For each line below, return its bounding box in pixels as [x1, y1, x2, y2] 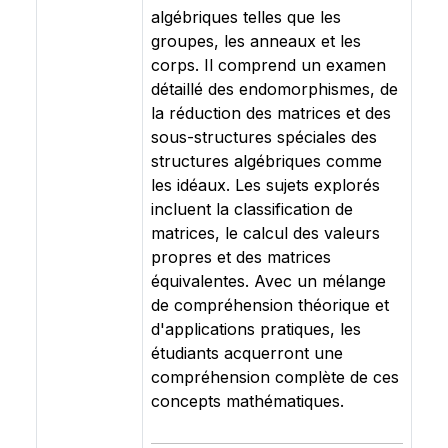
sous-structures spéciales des [151, 127, 377, 147]
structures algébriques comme [151, 151, 382, 171]
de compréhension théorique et [151, 295, 389, 315]
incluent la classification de [151, 199, 353, 219]
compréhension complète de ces [151, 367, 399, 387]
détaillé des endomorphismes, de [151, 79, 398, 99]
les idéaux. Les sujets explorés [151, 175, 380, 195]
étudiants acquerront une [151, 343, 343, 363]
